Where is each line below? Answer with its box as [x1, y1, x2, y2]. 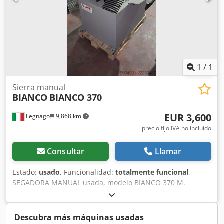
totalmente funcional [115, 167, 188, 177]
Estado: [12, 167, 39, 177]
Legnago [24, 112, 50, 121]
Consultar [46, 146, 85, 157]
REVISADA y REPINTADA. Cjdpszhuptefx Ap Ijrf [12, 188, 165, 198]
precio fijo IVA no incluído [142, 124, 211, 133]
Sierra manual [12, 82, 65, 93]
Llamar [154, 146, 182, 157]
